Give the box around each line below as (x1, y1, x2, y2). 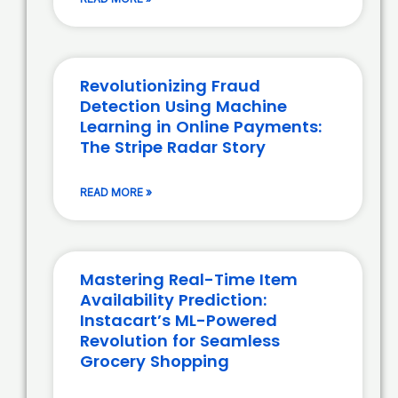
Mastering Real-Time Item (80, 268, 298, 291)
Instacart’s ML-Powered (80, 309, 277, 332)
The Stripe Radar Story (80, 136, 266, 159)
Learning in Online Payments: (80, 115, 322, 139)
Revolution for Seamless (80, 330, 280, 353)
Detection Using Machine (80, 95, 287, 118)
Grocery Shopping (80, 350, 229, 373)
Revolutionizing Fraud (80, 75, 260, 98)
